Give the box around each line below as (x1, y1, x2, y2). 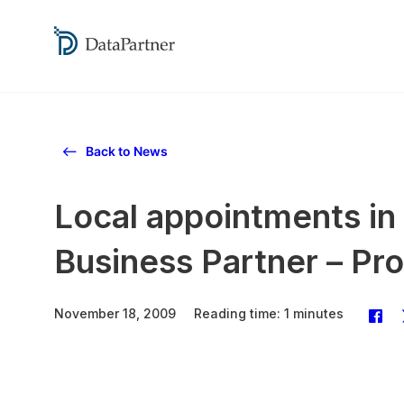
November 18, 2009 (54, 306, 176, 321)
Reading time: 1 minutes (194, 306, 344, 321)
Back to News (86, 143, 168, 159)
